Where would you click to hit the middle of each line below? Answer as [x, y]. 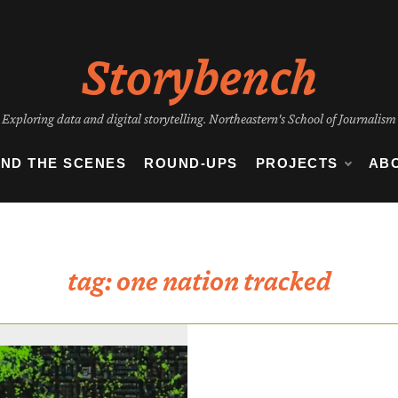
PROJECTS [297, 163]
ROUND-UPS [191, 163]
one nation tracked [223, 279]
